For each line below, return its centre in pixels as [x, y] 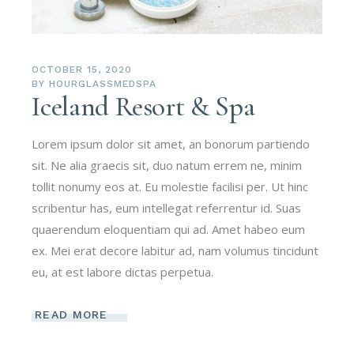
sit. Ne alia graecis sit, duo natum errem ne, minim [167, 166]
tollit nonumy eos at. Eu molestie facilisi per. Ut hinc [170, 187]
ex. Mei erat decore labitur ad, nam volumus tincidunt [175, 251]
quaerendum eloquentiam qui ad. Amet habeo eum [169, 230]
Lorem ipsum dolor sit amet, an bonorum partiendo [171, 144]
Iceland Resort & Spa [143, 107]
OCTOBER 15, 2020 [82, 70]
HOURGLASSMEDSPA [103, 84]
